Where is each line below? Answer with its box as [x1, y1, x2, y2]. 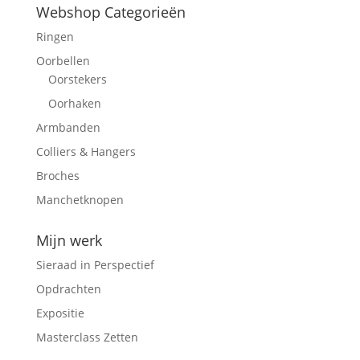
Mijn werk [35, 231, 102, 251]
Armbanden [35, 120, 100, 136]
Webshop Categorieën [35, 2, 186, 22]
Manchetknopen [35, 192, 124, 208]
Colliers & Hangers [35, 144, 136, 160]
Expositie [35, 305, 84, 321]
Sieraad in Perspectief [35, 257, 154, 273]
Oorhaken [47, 96, 101, 112]
